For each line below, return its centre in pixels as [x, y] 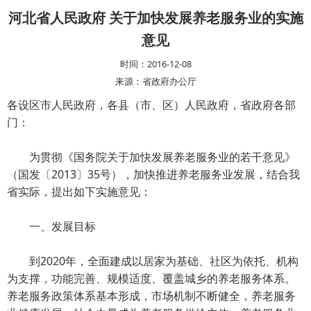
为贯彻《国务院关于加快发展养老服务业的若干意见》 [151, 157]
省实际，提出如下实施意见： [79, 192]
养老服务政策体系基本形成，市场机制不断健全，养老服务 [151, 296]
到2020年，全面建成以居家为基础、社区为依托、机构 [153, 261]
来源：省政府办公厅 [155, 81]
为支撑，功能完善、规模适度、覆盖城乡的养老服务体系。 [151, 278]
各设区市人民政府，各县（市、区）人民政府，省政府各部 [151, 105]
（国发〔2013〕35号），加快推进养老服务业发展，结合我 [153, 174]
